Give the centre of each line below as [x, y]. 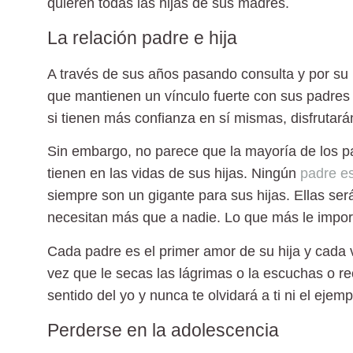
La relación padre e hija [142, 38]
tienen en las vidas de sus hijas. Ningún [174, 174]
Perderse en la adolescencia [163, 331]
